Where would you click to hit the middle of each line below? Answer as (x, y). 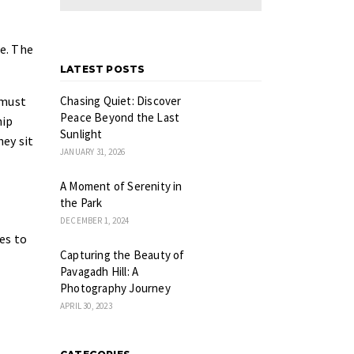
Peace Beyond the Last (120, 117)
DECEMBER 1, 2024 (95, 220)
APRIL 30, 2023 (86, 306)
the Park (81, 203)
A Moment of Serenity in (121, 186)
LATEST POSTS (103, 69)
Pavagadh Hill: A (100, 271)
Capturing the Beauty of (122, 255)
